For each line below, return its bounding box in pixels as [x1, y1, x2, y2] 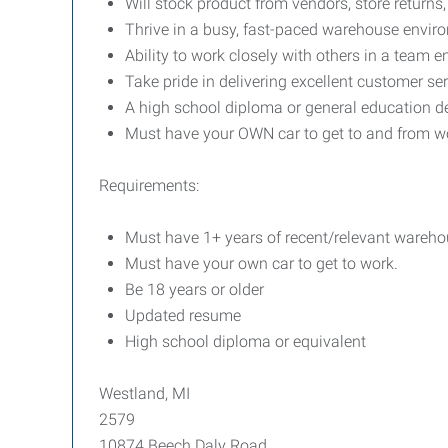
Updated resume [125, 306, 241, 325]
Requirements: [99, 176, 199, 195]
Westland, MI [99, 384, 190, 403]
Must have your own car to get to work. [125, 254, 398, 273]
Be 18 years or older [125, 280, 264, 299]
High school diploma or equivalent [125, 332, 366, 351]
